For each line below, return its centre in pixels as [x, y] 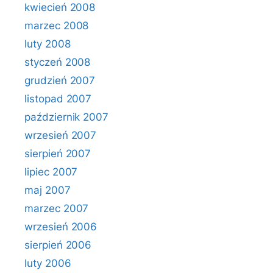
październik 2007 [67, 117]
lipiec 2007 [51, 172]
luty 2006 [48, 263]
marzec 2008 [57, 26]
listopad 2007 [58, 99]
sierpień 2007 [58, 154]
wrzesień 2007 [61, 135]
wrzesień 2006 [61, 227]
